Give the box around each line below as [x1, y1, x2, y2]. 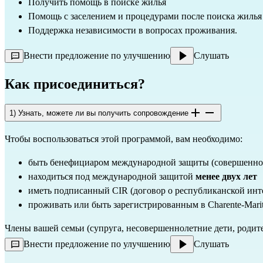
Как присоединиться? [5, 76, 145, 92]
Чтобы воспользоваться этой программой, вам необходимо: [5, 134, 242, 144]
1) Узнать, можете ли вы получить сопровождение [9, 108, 188, 117]
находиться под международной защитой [28, 171, 195, 182]
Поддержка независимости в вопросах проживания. [28, 25, 237, 35]
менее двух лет [195, 171, 257, 182]
